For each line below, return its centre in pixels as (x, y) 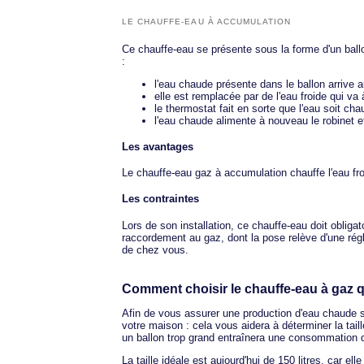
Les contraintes (160, 199)
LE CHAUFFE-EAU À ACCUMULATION (207, 21)
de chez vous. (155, 249)
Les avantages (158, 146)
